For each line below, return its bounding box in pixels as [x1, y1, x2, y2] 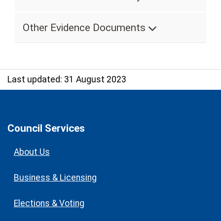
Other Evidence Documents [23, 22, 148, 34]
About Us [13, 147, 50, 157]
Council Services [7, 122, 85, 134]
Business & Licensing [13, 172, 97, 183]
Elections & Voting [13, 198, 84, 208]
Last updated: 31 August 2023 [7, 74, 126, 84]
